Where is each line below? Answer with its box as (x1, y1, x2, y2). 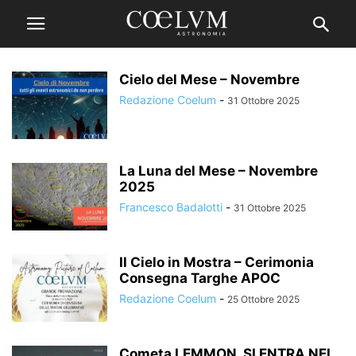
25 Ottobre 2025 (227, 293, 300, 305)
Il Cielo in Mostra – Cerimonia (119, 254, 314, 270)
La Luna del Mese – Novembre (119, 163, 318, 179)
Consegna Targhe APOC (119, 270, 281, 286)
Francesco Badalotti (119, 200, 222, 214)
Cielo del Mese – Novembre (119, 72, 300, 87)
